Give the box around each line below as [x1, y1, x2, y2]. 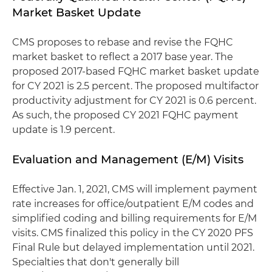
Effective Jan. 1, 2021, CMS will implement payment [12, 183, 257, 195]
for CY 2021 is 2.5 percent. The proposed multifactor [12, 80, 259, 92]
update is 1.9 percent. [12, 124, 115, 135]
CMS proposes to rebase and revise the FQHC [12, 36, 233, 48]
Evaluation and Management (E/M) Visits [12, 152, 243, 166]
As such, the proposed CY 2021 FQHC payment [12, 109, 239, 121]
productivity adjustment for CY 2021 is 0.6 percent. [12, 95, 256, 106]
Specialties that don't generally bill [12, 256, 179, 268]
